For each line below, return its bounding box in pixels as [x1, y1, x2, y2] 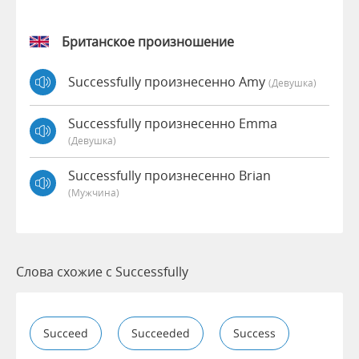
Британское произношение [62, 32, 234, 50]
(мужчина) [68, 185, 119, 199]
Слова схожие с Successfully [16, 262, 188, 280]
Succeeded [131, 325, 190, 341]
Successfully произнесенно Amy [68, 73, 268, 91]
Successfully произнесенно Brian [68, 166, 271, 184]
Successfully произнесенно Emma [68, 114, 277, 132]
